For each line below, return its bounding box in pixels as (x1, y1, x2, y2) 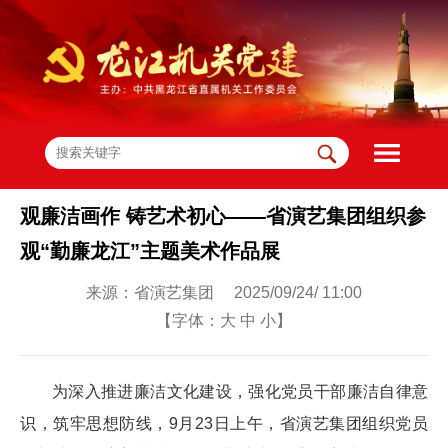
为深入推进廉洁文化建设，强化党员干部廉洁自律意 (52, 382, 428, 400)
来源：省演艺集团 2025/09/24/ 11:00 (86, 283, 362, 301)
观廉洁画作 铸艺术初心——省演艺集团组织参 (20, 204, 426, 227)
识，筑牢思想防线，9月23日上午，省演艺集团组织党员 (20, 414, 428, 432)
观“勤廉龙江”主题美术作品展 (20, 239, 280, 262)
